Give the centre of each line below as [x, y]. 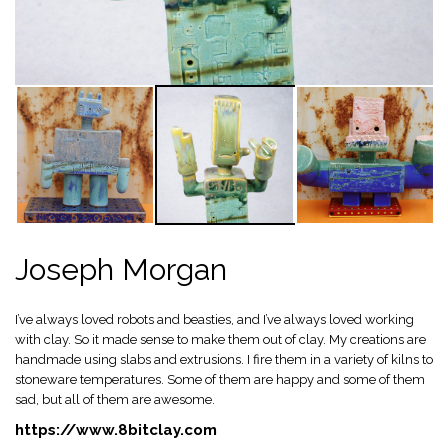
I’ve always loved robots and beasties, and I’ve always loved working [214, 319]
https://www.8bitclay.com [116, 430]
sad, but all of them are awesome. [115, 399]
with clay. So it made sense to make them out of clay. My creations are [220, 339]
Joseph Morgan [121, 269]
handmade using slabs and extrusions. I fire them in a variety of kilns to [224, 359]
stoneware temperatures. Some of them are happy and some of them [220, 379]
